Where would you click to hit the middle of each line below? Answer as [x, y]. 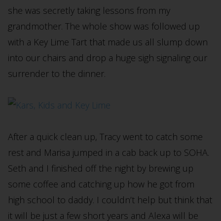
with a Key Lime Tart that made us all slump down [108, 42]
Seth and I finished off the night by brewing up [101, 168]
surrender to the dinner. [57, 74]
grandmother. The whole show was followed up [104, 26]
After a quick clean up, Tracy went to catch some [105, 137]
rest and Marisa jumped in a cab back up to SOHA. [109, 153]
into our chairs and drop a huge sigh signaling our [108, 58]
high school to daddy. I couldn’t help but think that [110, 200]
